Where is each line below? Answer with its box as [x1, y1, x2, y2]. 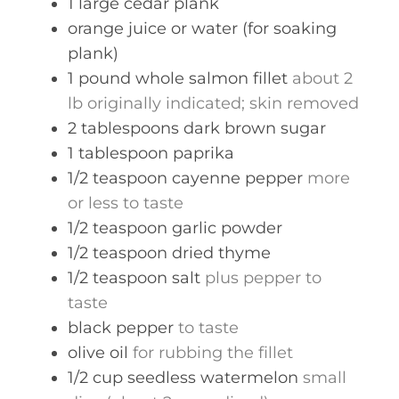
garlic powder [172, 218, 282, 238]
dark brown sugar [183, 118, 326, 138]
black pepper [68, 318, 174, 338]
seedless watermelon [127, 368, 298, 387]
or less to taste [68, 193, 183, 213]
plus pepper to [205, 268, 322, 288]
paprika [173, 143, 234, 163]
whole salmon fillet [135, 69, 288, 88]
